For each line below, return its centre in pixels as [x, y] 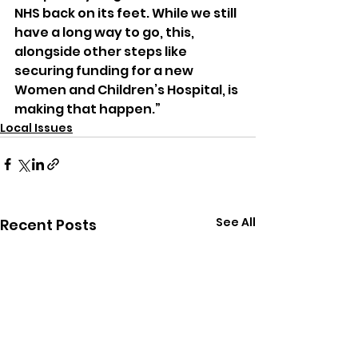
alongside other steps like [102, 52]
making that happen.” [88, 109]
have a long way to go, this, [105, 32]
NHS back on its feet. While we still [127, 13]
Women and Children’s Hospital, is [127, 90]
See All [236, 222]
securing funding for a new [105, 71]
